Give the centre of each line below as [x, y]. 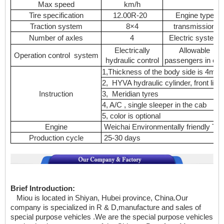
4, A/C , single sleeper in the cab [154, 105]
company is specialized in [52, 208]
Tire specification [56, 16]
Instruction [56, 94]
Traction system [56, 27]
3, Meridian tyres [130, 94]
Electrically [132, 51]
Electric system [194, 38]
